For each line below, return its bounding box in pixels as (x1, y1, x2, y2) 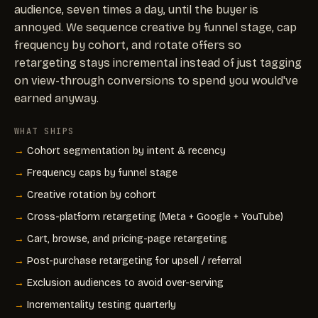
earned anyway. (14, 91, 99, 105)
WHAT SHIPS (14, 125, 75, 137)
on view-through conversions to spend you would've (14, 73, 298, 87)
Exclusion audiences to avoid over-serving (27, 276, 224, 289)
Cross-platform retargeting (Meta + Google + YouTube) (27, 210, 283, 223)
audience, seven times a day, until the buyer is (14, 2, 258, 16)
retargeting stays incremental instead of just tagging (14, 55, 302, 70)
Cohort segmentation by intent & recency (27, 144, 226, 157)
